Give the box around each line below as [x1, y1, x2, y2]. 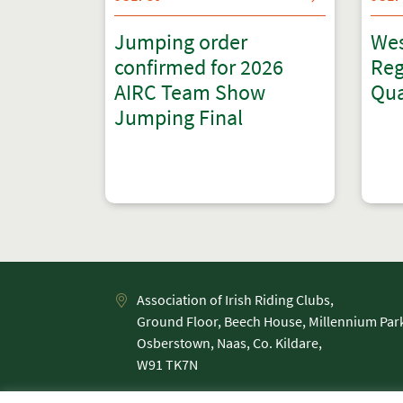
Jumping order [114, 28, 247, 56]
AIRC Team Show [114, 78, 265, 106]
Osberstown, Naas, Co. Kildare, [137, 334, 322, 352]
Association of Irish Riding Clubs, [137, 291, 334, 309]
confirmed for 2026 [114, 53, 283, 81]
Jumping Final [114, 103, 243, 131]
